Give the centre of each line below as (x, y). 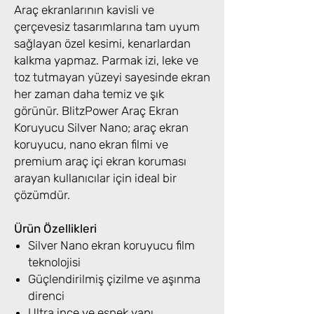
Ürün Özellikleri (55, 229)
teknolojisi (54, 262)
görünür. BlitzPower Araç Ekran (96, 111)
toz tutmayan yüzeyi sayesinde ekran (112, 77)
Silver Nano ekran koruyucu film (111, 246)
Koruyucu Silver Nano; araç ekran (101, 128)
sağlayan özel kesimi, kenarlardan (102, 44)
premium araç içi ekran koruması (100, 162)
